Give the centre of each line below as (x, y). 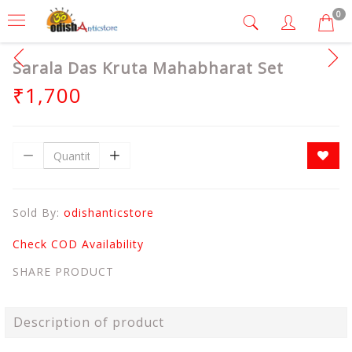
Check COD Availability (78, 244)
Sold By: (38, 213)
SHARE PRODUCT (63, 271)
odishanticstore (109, 213)
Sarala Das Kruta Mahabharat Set (148, 68)
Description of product (89, 322)
